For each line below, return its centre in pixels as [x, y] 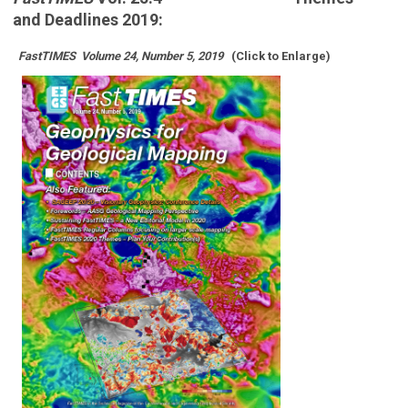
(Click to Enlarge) [280, 56]
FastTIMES [46, 56]
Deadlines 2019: [104, 19]
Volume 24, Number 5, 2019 [151, 56]
